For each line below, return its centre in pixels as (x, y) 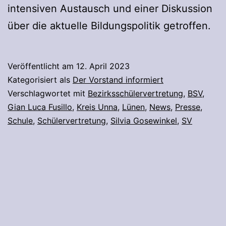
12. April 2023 (103, 66)
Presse (188, 107)
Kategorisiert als (40, 79)
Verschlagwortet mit (48, 93)
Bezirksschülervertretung (135, 93)
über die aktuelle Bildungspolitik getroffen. (109, 25)
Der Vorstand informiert (118, 79)
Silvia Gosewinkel (144, 120)
